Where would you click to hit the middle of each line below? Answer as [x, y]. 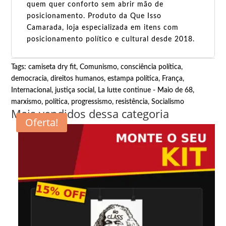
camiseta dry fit [52, 67]
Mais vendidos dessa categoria [90, 113]
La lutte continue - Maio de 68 [146, 90]
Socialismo [168, 102]
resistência [132, 102]
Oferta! [42, 122]
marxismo [26, 102]
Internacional [32, 90]
